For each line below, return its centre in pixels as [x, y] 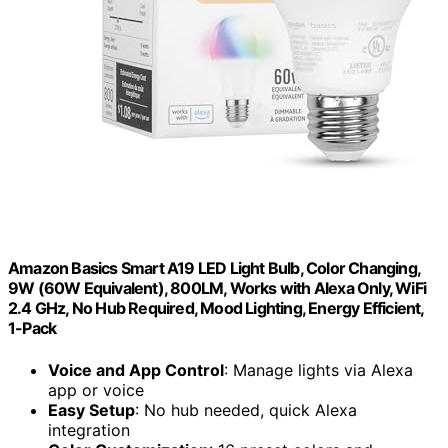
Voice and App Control [136, 369]
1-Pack [32, 328]
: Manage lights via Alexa [318, 369]
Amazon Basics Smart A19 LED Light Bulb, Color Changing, [214, 268]
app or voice [96, 389]
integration [89, 429]
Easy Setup [91, 409]
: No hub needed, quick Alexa [246, 409]
